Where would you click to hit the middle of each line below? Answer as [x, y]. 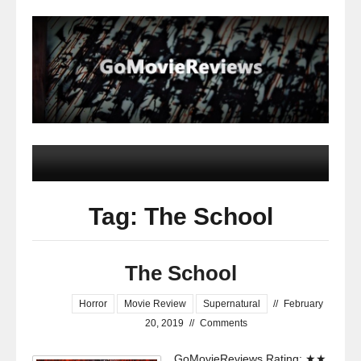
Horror [93, 304]
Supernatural [232, 304]
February [303, 304]
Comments [223, 324]
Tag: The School [180, 217]
